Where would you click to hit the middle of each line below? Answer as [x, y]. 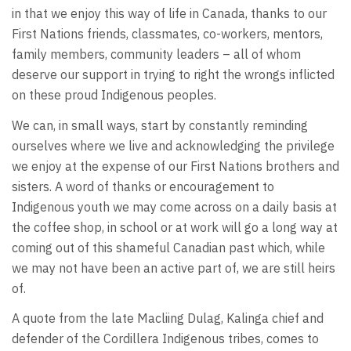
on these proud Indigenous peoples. [114, 95]
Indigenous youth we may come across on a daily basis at [174, 206]
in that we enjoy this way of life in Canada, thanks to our [169, 14]
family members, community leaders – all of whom [156, 54]
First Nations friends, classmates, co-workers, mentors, [167, 34]
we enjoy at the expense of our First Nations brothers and [175, 166]
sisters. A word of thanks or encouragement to [143, 186]
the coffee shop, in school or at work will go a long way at [175, 227]
